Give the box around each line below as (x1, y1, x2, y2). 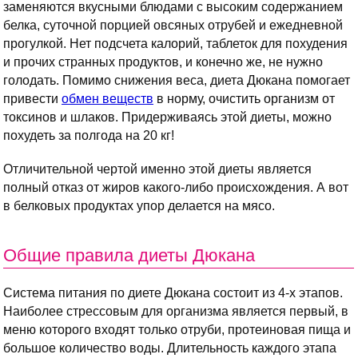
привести (3, 92, 62, 106)
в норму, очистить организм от (153, 92, 335, 106)
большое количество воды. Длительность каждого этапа (3, 341, 336, 356)
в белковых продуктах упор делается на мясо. (3, 199, 275, 213)
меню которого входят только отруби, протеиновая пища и (3, 323, 351, 337)
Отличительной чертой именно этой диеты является (3, 162, 312, 177)
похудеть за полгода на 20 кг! (3, 129, 174, 143)
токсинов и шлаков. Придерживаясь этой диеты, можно (3, 110, 332, 125)
